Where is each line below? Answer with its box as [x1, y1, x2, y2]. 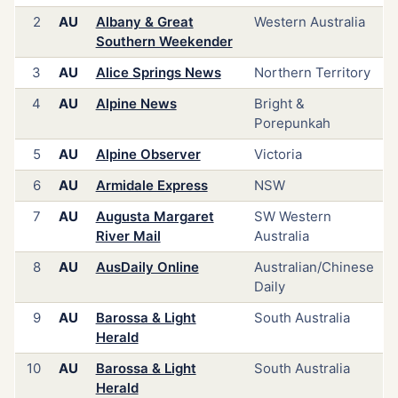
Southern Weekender [95, 33, 233, 51]
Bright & [253, 95, 305, 113]
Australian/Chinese [253, 259, 374, 276]
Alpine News [95, 95, 177, 113]
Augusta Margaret [95, 208, 214, 226]
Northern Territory [253, 64, 370, 82]
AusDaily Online [95, 259, 199, 276]
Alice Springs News [95, 64, 221, 82]
